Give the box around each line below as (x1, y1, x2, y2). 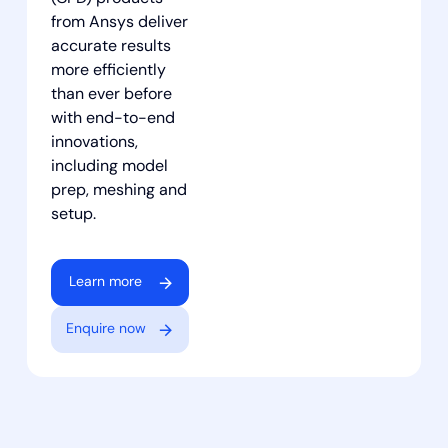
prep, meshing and (50, 183, 187, 200)
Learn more (69, 275, 143, 291)
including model (50, 159, 168, 176)
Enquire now (65, 322, 146, 338)
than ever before (50, 87, 172, 104)
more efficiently (50, 63, 166, 80)
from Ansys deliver (50, 15, 188, 32)
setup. (50, 207, 96, 224)
